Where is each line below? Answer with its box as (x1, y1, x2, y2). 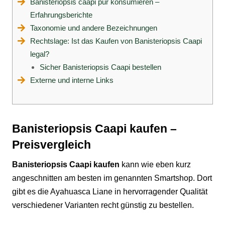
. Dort (193, 173, 212, 182)
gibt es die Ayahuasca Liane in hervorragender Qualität (12, 187, 207, 196)
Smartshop (154, 173, 193, 182)
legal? (30, 49, 49, 58)
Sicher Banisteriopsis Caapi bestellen (40, 62, 161, 71)
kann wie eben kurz (120, 160, 191, 169)
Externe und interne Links (30, 75, 114, 84)
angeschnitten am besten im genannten (12, 173, 154, 182)
